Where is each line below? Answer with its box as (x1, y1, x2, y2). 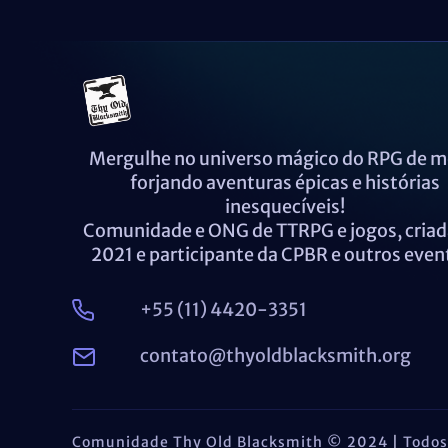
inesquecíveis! (224, 194, 345, 218)
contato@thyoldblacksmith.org (139, 343, 411, 367)
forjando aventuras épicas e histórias (129, 170, 440, 194)
